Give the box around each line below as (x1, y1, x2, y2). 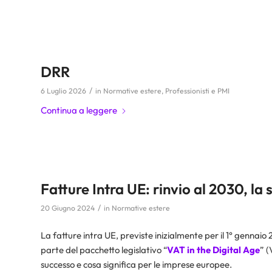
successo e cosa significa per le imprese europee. (41, 258, 232, 270)
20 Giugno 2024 (41, 203, 95, 212)
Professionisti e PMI (165, 86, 229, 95)
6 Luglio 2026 (41, 86, 86, 95)
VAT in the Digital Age (167, 243, 260, 256)
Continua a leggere (41, 104, 117, 116)
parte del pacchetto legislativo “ (41, 243, 167, 256)
